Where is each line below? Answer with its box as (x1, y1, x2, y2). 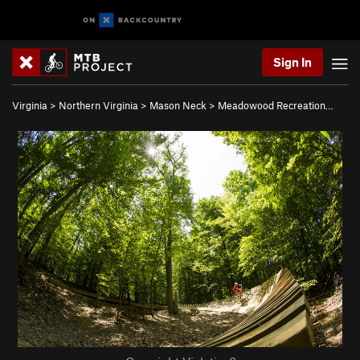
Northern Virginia (59, 99, 138, 112)
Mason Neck (149, 99, 207, 112)
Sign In (273, 55, 312, 69)
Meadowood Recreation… (218, 99, 333, 112)
